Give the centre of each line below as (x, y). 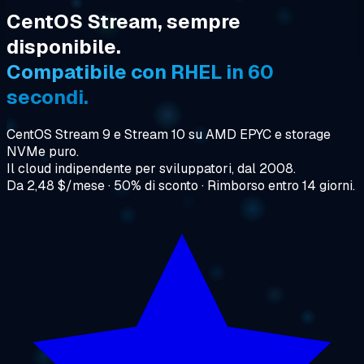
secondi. (48, 97)
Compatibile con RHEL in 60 (140, 71)
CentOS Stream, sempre (123, 21)
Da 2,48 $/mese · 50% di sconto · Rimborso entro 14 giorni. (181, 185)
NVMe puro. (43, 151)
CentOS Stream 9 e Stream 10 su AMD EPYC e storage (169, 134)
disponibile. (64, 46)
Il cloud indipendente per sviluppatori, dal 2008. (151, 168)
